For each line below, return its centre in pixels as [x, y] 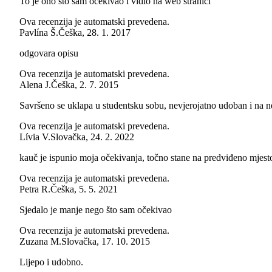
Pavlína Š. [39, 33]
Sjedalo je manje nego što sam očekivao [96, 210]
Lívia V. [35, 137]
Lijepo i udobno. [51, 262]
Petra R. [35, 189]
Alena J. [35, 85]
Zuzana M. [40, 242]
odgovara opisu [49, 53]
